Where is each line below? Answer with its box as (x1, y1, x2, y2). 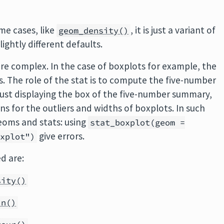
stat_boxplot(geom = (90, 117, 185, 128)
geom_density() (58, 25, 129, 36)
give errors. (37, 130, 85, 142)
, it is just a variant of (130, 24, 216, 36)
